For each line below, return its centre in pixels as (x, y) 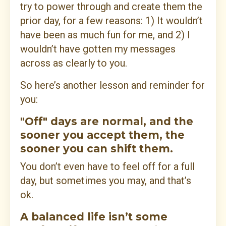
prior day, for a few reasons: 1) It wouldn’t (111, 21)
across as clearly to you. (74, 63)
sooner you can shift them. (97, 149)
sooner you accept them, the (102, 135)
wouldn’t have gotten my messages (98, 49)
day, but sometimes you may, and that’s (106, 181)
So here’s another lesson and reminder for (112, 86)
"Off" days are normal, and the (107, 122)
